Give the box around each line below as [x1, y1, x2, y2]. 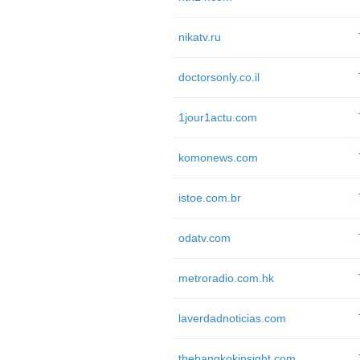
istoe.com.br [178, 191, 241, 204]
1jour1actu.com [178, 111, 257, 124]
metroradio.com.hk [178, 272, 274, 284]
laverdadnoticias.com [178, 312, 286, 325]
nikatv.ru [178, 31, 221, 43]
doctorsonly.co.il [178, 71, 260, 84]
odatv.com [178, 231, 231, 244]
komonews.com [178, 151, 258, 164]
